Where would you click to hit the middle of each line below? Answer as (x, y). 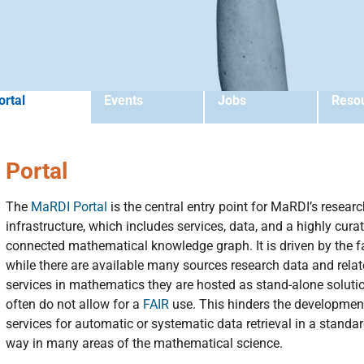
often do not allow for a (74, 304)
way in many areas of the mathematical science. (144, 343)
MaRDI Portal (69, 207)
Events (123, 100)
